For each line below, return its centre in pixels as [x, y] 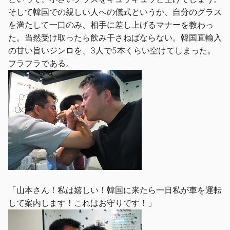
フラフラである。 [41, 63]
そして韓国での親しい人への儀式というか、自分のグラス [115, 12]
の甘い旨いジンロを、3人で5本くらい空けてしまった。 [112, 50]
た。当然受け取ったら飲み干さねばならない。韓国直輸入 [115, 37]
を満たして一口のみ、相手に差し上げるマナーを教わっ [111, 24]
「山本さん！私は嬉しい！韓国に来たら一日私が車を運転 [115, 190]
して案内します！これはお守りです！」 [82, 203]
